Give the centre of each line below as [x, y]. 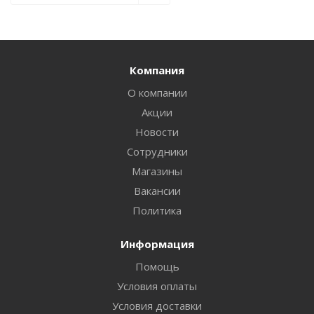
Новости [157, 131]
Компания [157, 70]
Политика [157, 210]
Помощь [157, 266]
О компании [157, 92]
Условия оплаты [157, 286]
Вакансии [157, 190]
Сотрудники [157, 151]
